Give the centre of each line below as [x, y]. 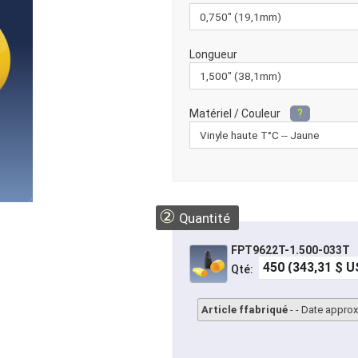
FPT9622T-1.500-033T [291, 250]
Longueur [214, 54]
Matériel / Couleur [235, 113]
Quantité [203, 218]
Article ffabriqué [245, 310]
